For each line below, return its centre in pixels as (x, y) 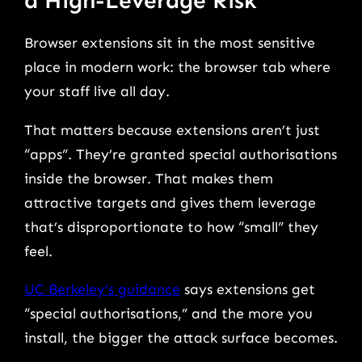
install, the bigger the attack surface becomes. (181, 338)
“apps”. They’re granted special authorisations (181, 154)
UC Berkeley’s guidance (102, 290)
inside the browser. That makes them (149, 178)
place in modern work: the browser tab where (177, 67)
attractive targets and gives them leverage (170, 202)
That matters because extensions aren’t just (172, 130)
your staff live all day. (99, 92)
